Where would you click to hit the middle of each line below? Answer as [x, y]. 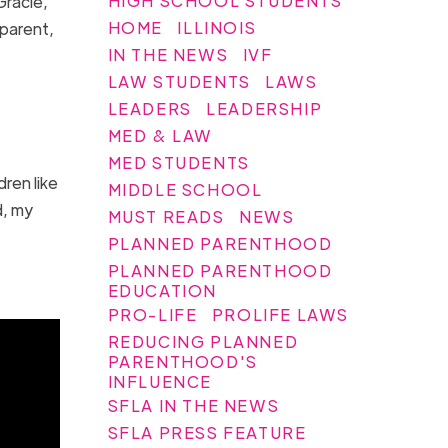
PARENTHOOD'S [182, 361]
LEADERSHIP [264, 108]
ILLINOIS [217, 27]
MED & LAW [160, 135]
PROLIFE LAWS [280, 314]
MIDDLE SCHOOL [185, 189]
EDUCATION [162, 290]
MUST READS [166, 216]
